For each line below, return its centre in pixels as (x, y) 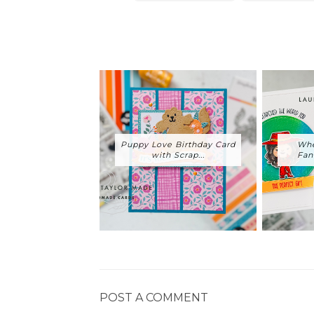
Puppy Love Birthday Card (178, 144)
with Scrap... (178, 155)
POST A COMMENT (154, 297)
